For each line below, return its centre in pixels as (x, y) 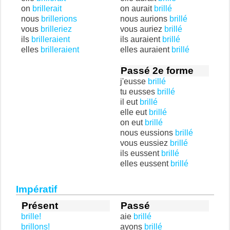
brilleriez (56, 29)
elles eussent (145, 164)
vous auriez (142, 29)
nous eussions (148, 133)
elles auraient (146, 50)
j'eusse (134, 81)
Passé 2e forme (157, 71)
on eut (132, 122)
